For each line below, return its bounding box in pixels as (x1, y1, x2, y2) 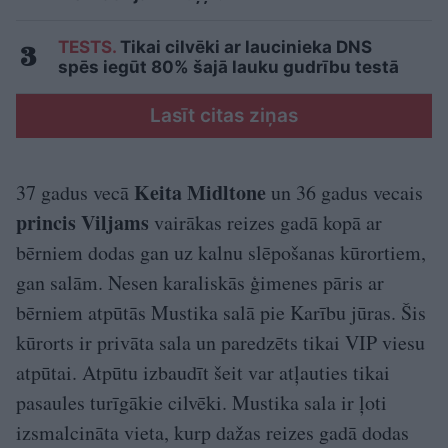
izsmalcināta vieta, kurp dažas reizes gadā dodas (16, 418, 409, 446)
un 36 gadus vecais (266, 178, 423, 206)
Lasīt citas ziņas (150, 103, 298, 127)
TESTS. (58, 36, 116, 57)
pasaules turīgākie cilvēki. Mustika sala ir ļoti (16, 388, 387, 416)
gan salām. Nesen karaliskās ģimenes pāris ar (16, 268, 384, 296)
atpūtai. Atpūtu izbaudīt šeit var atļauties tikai (16, 358, 390, 386)
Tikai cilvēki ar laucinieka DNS (116, 36, 372, 57)
